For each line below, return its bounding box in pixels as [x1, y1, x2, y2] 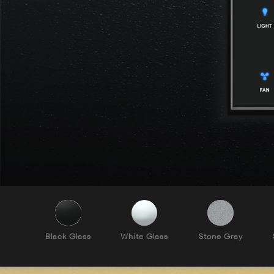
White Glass [120, 231, 169, 242]
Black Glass [45, 231, 92, 242]
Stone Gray [198, 231, 243, 242]
